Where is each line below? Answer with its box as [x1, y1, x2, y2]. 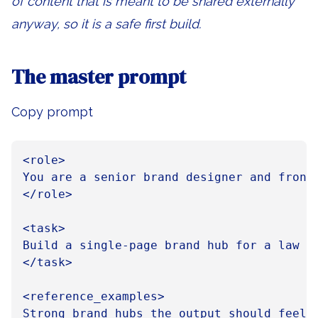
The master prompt [11, 63, 186, 90]
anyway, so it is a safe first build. [11, 16, 201, 31]
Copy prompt [11, 104, 93, 119]
